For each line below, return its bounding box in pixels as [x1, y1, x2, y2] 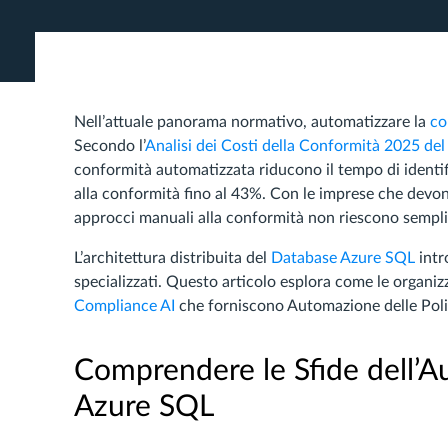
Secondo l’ [74, 138, 145, 154]
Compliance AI [74, 298, 175, 314]
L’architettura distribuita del [74, 250, 271, 266]
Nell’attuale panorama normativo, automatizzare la [74, 114, 430, 130]
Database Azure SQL [271, 250, 415, 266]
